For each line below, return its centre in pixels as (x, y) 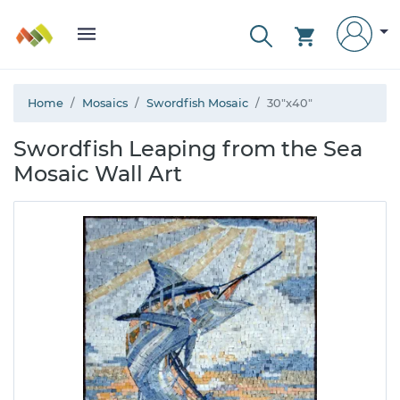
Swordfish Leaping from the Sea (188, 149)
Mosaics (105, 103)
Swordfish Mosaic (197, 103)
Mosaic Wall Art (98, 174)
